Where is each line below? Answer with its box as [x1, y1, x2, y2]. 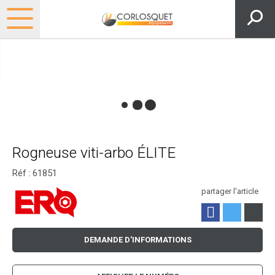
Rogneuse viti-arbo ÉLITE [12, 144, 176, 162]
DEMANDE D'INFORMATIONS [83, 235, 192, 245]
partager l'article [201, 187, 258, 196]
